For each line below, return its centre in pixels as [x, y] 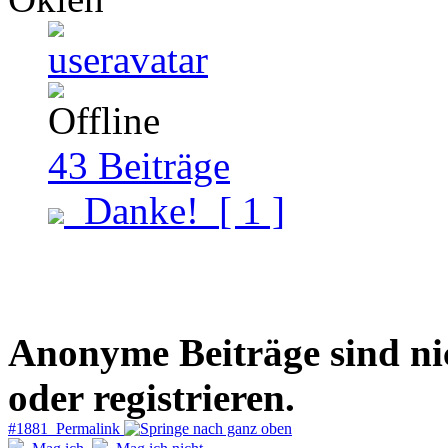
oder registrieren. [151, 397]
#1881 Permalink [66, 428]
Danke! [141, 210]
